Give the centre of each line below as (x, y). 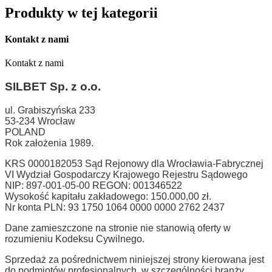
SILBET (26, 86)
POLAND (25, 132)
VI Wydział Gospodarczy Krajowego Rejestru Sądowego (126, 174)
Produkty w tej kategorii (81, 12)
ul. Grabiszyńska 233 (50, 110)
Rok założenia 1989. (49, 143)
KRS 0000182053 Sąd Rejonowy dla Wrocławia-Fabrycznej (134, 163)
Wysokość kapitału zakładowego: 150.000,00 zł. (109, 196)
